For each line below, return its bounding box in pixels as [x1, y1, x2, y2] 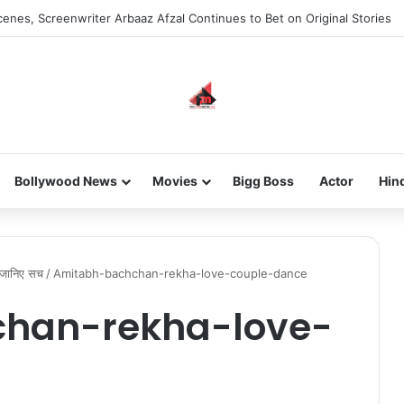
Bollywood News [14, 173, 117, 188]
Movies [151, 173, 197, 188]
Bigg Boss [232, 173, 294, 188]
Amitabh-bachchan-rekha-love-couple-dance [53, 266, 308, 280]
